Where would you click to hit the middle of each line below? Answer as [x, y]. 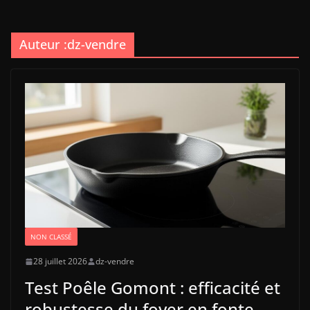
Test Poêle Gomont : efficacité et [153, 288]
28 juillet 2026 [60, 262]
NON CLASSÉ [51, 237]
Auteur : [43, 45]
